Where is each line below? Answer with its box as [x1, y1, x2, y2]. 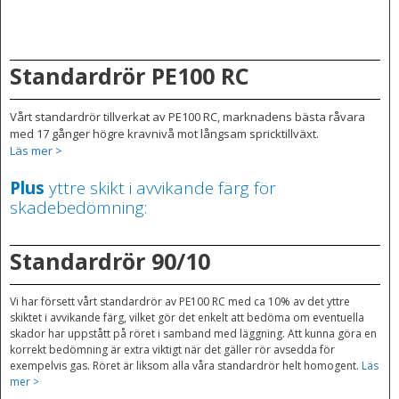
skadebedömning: [10, 196, 147, 220]
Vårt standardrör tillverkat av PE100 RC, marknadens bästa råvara [10, 108, 365, 125]
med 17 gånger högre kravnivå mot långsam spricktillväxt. [10, 125, 319, 142]
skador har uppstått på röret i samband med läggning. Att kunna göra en [10, 326, 377, 342]
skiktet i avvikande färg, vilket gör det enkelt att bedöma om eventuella [10, 310, 364, 326]
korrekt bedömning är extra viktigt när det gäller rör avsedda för [10, 342, 335, 358]
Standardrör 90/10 [10, 246, 210, 277]
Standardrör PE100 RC [10, 60, 249, 91]
